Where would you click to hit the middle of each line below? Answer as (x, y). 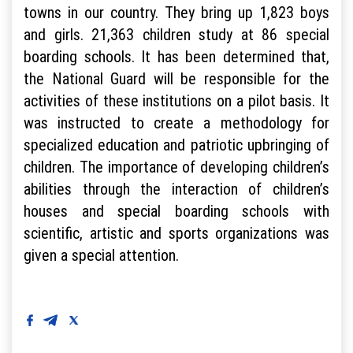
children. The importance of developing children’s (176, 166)
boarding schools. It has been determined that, (176, 56)
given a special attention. (101, 255)
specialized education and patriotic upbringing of (176, 144)
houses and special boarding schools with (176, 210)
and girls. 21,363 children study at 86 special (176, 34)
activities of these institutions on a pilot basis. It (176, 100)
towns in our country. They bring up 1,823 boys (176, 12)
